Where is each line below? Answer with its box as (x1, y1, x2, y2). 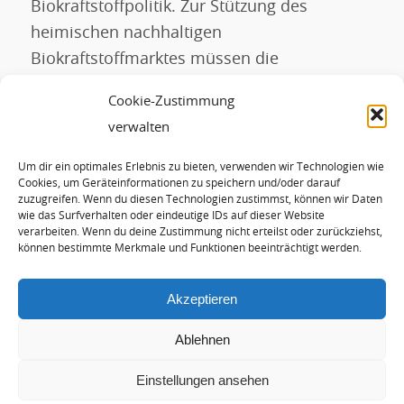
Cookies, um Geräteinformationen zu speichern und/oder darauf (18, 178, 340, 188)
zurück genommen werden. (30, 104, 238, 121)
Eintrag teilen (30, 165, 125, 183)
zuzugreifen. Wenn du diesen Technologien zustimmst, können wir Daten (18, 194, 382, 205)
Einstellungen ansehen (135, 372, 269, 388)
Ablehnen (174, 331, 230, 347)
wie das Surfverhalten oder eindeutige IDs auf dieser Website (18, 210, 325, 221)
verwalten (108, 121, 170, 134)
